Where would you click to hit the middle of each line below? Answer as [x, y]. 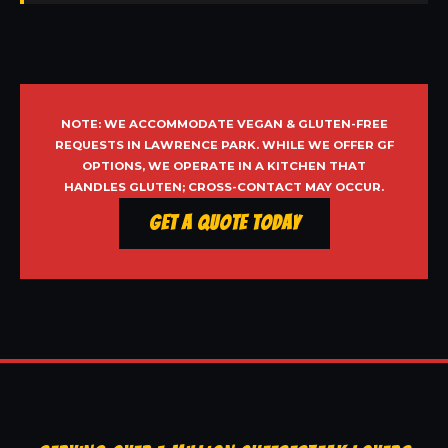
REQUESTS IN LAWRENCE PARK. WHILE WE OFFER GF [224, 145]
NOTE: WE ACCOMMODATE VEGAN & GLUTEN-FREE [224, 124]
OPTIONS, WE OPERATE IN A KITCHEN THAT [224, 166]
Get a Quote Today [224, 223]
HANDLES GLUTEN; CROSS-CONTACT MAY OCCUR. [224, 187]
